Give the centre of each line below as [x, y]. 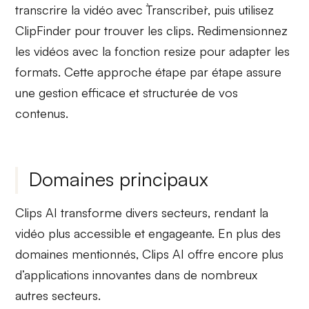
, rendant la [238, 213]
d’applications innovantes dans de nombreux [137, 275]
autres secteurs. [58, 296]
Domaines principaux [119, 179]
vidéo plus [45, 233]
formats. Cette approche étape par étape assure [149, 72]
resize [180, 51]
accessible [103, 233]
